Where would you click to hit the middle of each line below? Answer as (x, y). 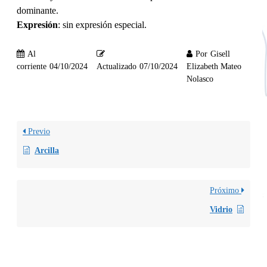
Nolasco (200, 79)
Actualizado (117, 66)
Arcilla (47, 150)
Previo (38, 131)
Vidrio (221, 209)
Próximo (226, 190)
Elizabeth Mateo (214, 66)
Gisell (220, 54)
